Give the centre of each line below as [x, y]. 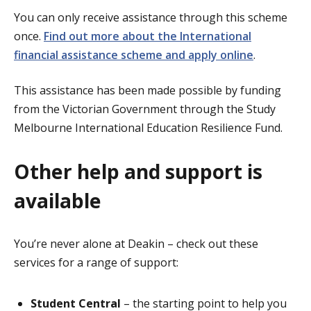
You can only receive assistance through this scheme [151, 17]
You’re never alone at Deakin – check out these [136, 244]
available [58, 200]
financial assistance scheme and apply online [134, 54]
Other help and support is [138, 171]
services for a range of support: [96, 262]
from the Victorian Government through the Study [145, 109]
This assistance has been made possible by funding [148, 90]
